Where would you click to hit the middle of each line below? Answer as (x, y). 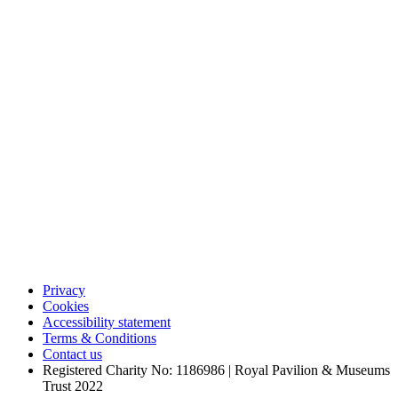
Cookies (66, 306)
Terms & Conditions (99, 338)
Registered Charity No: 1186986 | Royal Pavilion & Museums (216, 370)
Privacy (64, 290)
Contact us (72, 354)
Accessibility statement (107, 322)
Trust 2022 (73, 386)
